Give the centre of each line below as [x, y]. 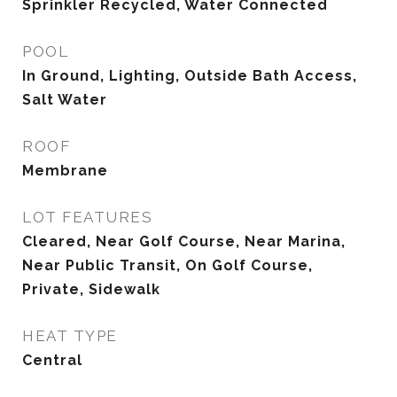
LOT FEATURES [87, 217]
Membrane [65, 171]
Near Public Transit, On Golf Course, [167, 265]
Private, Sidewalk [91, 289]
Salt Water [65, 100]
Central [52, 360]
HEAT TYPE [70, 336]
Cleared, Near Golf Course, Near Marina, [184, 241]
